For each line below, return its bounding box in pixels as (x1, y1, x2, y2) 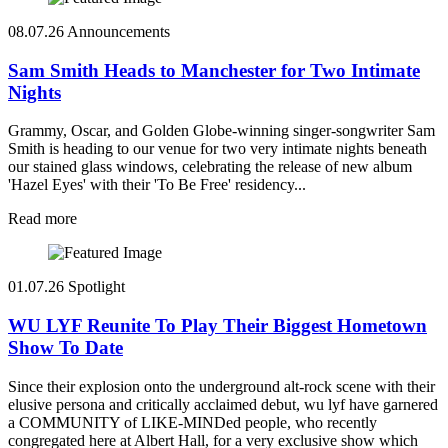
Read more (8, 210, 77, 228)
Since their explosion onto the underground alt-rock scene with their (8, 377, 435, 395)
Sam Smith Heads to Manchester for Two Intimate (8, 59, 420, 81)
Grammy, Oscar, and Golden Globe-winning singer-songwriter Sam (8, 122, 435, 140)
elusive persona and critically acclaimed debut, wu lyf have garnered (8, 395, 438, 413)
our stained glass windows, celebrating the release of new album (8, 158, 412, 176)
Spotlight (68, 278, 125, 296)
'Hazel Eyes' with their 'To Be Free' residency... (8, 176, 306, 194)
